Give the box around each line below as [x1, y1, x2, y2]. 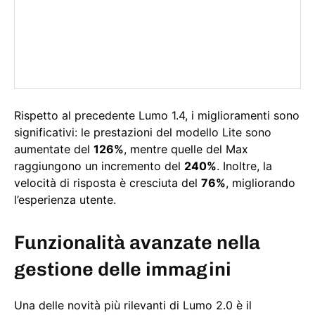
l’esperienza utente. [14, 193, 116, 207]
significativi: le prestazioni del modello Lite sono [14, 125, 271, 140]
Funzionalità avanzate [14, 231, 212, 255]
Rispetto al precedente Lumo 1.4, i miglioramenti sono [14, 108, 300, 123]
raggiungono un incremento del [14, 159, 184, 174]
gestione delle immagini [14, 258, 231, 281]
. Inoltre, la [217, 159, 272, 174]
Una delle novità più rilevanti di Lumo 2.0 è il [14, 298, 252, 313]
